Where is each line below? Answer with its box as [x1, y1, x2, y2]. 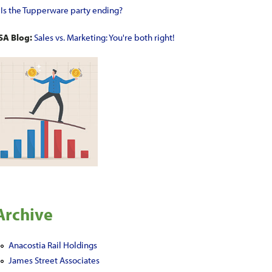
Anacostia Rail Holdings [8, 239, 97, 251]
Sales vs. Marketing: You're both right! [34, 31, 174, 43]
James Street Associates [8, 254, 100, 266]
